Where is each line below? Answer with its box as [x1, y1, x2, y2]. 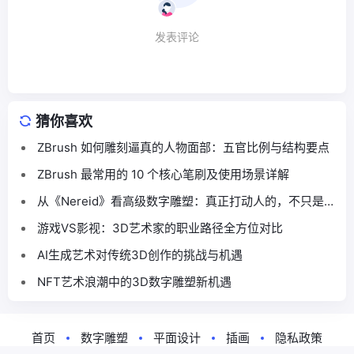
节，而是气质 [37, 210, 108, 226]
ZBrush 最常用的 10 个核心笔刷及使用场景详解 [37, 166, 289, 182]
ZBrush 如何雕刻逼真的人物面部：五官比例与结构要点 [37, 139, 330, 155]
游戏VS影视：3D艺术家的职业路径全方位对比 [37, 220, 283, 235]
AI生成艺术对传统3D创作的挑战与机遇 [37, 247, 243, 262]
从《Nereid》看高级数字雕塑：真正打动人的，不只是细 [37, 193, 336, 209]
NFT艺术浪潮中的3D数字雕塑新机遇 [37, 273, 232, 289]
